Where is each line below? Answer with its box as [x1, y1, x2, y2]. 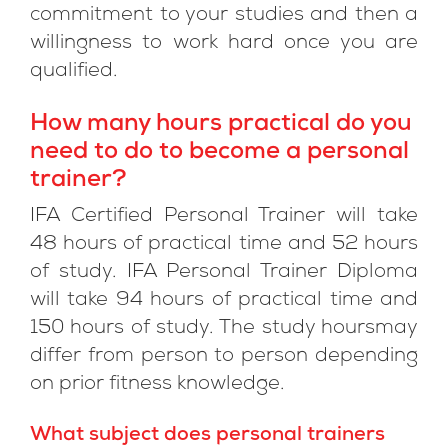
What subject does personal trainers [30, 426, 385, 446]
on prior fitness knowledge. [30, 375, 285, 395]
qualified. [30, 62, 118, 82]
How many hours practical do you [30, 113, 412, 137]
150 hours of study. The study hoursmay [30, 319, 418, 339]
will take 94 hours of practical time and [30, 291, 418, 311]
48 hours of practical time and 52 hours [30, 235, 418, 255]
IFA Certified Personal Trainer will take [30, 207, 418, 227]
